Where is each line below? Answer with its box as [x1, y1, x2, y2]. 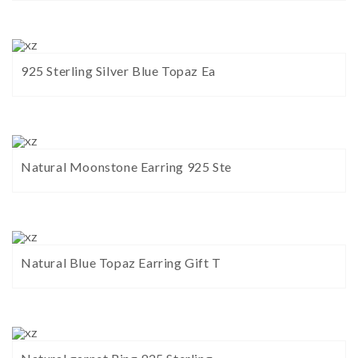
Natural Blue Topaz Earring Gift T [21, 255, 221, 271]
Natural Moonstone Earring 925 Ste [21, 159, 232, 175]
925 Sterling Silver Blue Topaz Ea [21, 63, 216, 79]
